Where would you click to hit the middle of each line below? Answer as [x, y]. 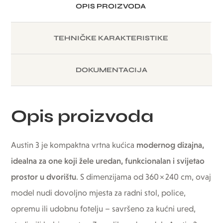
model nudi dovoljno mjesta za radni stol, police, [99, 193]
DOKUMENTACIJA [111, 70]
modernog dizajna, [170, 145]
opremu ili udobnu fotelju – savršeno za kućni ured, [104, 209]
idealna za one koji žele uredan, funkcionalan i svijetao [108, 161]
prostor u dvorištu [44, 177]
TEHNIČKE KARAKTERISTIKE [111, 38]
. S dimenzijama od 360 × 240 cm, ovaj [144, 177]
